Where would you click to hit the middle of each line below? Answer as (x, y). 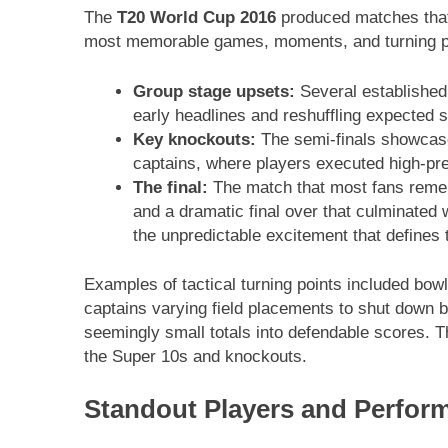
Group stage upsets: (213, 91)
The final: (170, 187)
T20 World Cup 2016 (196, 18)
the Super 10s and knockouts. (195, 357)
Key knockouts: (194, 139)
